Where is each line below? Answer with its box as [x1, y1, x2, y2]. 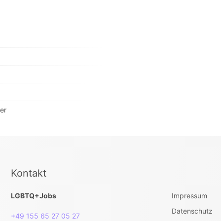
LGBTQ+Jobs [10, 191, 56, 200]
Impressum [171, 191, 207, 200]
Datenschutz [171, 207, 213, 215]
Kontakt [10, 167, 46, 179]
